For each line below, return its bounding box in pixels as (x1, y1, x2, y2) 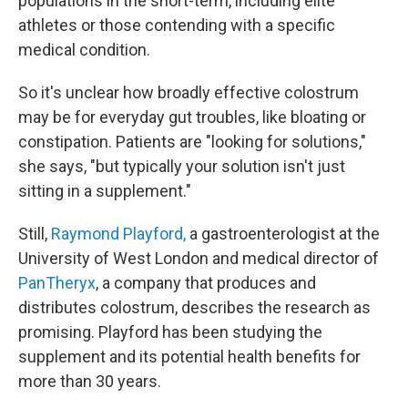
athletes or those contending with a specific (18, 15, 335, 36)
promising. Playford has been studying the (18, 322, 322, 342)
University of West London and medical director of (18, 249, 379, 269)
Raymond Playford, (51, 224, 186, 244)
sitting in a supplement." (18, 181, 191, 201)
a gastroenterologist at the (186, 224, 380, 244)
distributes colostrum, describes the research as (18, 298, 371, 318)
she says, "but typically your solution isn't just (18, 157, 345, 177)
